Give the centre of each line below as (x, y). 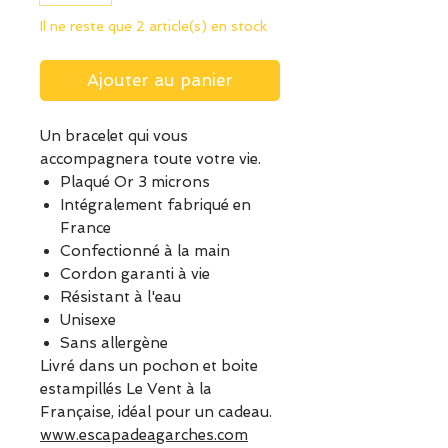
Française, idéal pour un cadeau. (156, 412)
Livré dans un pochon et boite (149, 366)
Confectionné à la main (145, 251)
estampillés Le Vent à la (126, 389)
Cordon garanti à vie (135, 274)
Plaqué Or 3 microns (135, 182)
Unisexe (88, 320)
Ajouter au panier (160, 80)
